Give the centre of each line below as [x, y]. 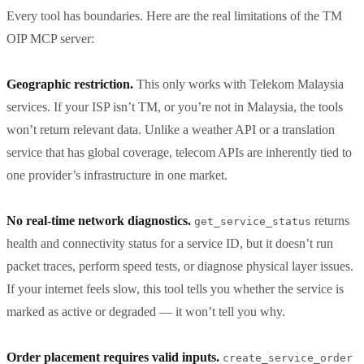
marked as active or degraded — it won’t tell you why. [146, 311]
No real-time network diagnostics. [99, 220]
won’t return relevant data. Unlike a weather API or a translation [171, 129]
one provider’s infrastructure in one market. [117, 175]
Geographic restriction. [70, 84]
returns [330, 220]
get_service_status [253, 221]
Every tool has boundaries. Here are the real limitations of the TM [174, 15]
